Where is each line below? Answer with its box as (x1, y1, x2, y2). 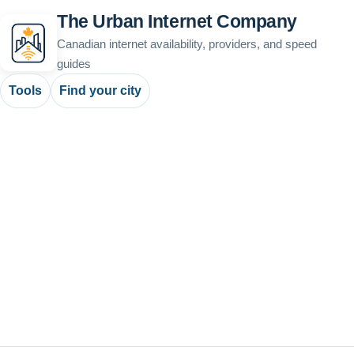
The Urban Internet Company (57, 11, 297, 32)
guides (57, 57, 91, 70)
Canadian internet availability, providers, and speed (57, 37, 317, 51)
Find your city (59, 84, 141, 97)
